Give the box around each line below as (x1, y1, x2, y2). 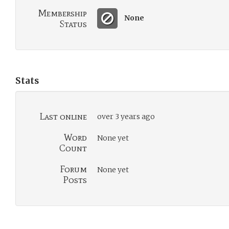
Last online (39, 111, 87, 122)
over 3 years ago (97, 112, 155, 121)
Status (59, 18, 87, 30)
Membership (38, 8, 87, 19)
